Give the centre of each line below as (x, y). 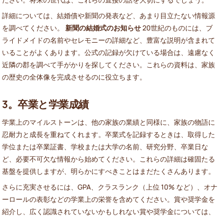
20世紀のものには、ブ (177, 27)
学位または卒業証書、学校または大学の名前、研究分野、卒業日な (105, 146)
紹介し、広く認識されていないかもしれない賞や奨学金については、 (109, 211)
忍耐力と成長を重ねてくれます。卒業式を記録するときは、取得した (109, 134)
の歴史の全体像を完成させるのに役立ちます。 (74, 77)
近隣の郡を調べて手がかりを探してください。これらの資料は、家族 (109, 64)
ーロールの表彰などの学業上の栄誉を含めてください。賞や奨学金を (109, 199)
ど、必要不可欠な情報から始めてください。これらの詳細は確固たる (109, 159)
